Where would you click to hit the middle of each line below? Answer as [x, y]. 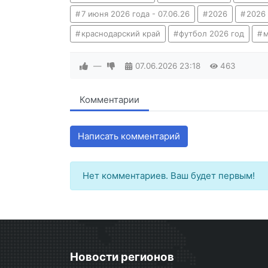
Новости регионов [122, 257]
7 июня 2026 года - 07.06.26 [135, 14]
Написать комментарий [129, 136]
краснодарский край [121, 34]
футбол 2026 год [212, 34]
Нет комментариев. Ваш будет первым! [169, 176]
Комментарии [109, 100]
